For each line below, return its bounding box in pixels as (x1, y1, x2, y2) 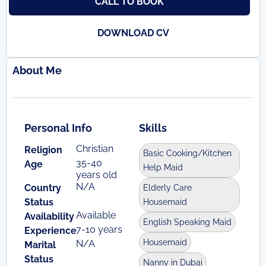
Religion (24, 144, 62, 156)
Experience (24, 224, 77, 236)
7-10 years (75, 223, 122, 235)
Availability (24, 210, 74, 222)
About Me (12, 64, 62, 77)
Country (24, 182, 61, 194)
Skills (139, 121, 167, 134)
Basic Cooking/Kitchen (143, 148, 232, 158)
